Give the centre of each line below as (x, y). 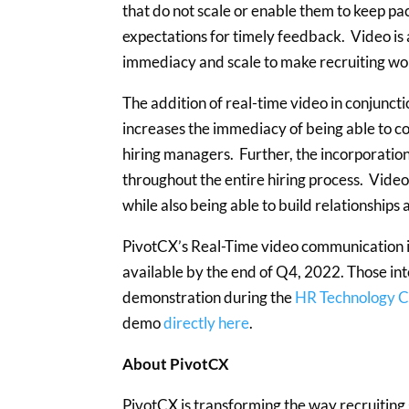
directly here (207, 323)
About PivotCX (176, 364)
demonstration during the (209, 298)
